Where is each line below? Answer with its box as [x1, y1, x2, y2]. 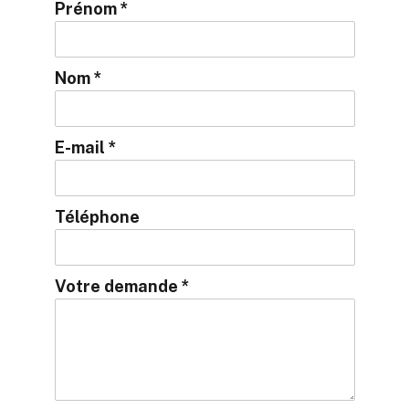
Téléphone [54, 207, 140, 226]
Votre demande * [54, 277, 190, 296]
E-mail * [54, 138, 117, 157]
